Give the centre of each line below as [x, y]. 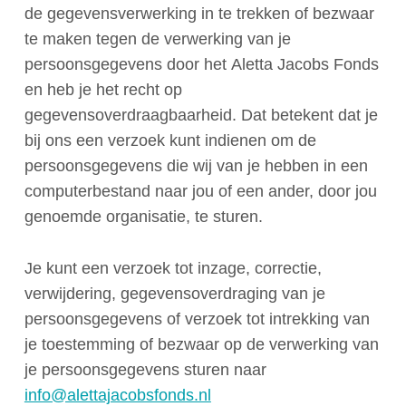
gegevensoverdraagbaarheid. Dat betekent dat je [201, 115]
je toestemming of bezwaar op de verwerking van [201, 344]
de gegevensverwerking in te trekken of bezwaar [199, 13]
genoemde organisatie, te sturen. [143, 216]
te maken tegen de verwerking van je [157, 39]
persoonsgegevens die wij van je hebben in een [196, 165]
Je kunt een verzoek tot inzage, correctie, [173, 268]
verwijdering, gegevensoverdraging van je [174, 293]
